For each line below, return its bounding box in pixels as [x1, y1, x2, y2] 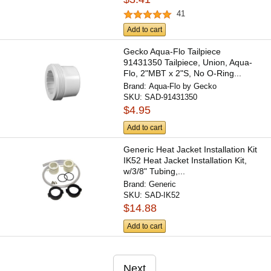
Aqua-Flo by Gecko [149, 82, 217, 91]
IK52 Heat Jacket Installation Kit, [123, 155, 247, 166]
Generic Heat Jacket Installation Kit [123, 145, 258, 155]
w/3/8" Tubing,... [123, 166, 186, 177]
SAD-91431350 [145, 93, 198, 102]
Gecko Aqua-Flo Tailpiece [123, 47, 221, 57]
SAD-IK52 [145, 191, 180, 200]
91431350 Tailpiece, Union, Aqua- [123, 57, 253, 68]
